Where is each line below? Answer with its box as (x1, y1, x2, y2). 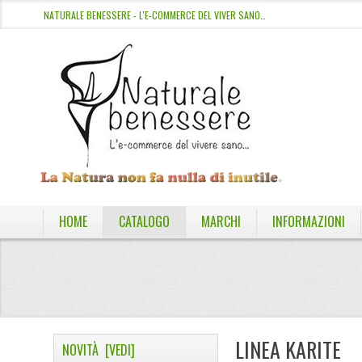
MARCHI (200, 212, 241, 231)
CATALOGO (118, 212, 170, 231)
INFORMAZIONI (271, 212, 345, 231)
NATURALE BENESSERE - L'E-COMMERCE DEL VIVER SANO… (43, 8, 266, 22)
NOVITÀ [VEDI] (62, 340, 136, 360)
